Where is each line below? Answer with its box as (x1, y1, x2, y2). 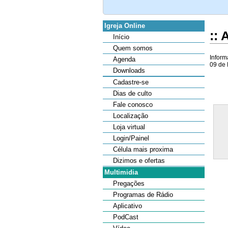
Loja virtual (113, 123, 145, 131)
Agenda (113, 55, 135, 64)
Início (113, 33, 129, 41)
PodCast (113, 213, 138, 221)
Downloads (113, 67, 145, 75)
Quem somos (113, 44, 153, 52)
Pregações (113, 179, 145, 187)
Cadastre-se (113, 78, 149, 86)
